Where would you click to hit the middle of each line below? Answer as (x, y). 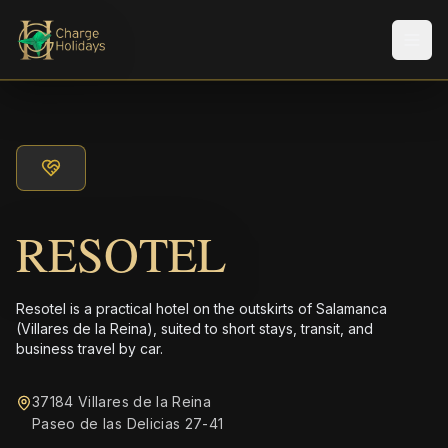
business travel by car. (89, 348)
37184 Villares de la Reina (122, 401)
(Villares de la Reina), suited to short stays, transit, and (194, 328)
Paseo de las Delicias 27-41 (128, 423)
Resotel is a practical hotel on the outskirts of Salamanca (201, 308)
